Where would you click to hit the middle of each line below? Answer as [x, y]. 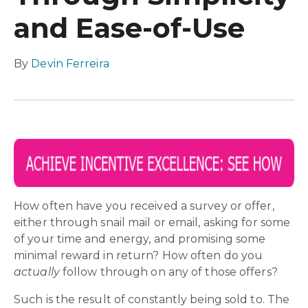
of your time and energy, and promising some [140, 239]
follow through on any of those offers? [170, 272]
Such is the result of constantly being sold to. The [152, 299]
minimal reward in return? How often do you [139, 255]
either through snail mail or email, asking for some [152, 222]
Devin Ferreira [70, 63]
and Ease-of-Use [130, 27]
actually [38, 272]
